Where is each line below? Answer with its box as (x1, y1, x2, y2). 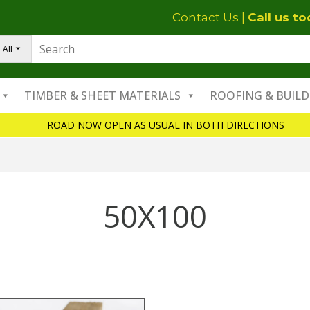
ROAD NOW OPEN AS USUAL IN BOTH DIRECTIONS (46, 118, 284, 131)
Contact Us (172, 10, 239, 24)
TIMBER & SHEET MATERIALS (24, 88, 181, 103)
